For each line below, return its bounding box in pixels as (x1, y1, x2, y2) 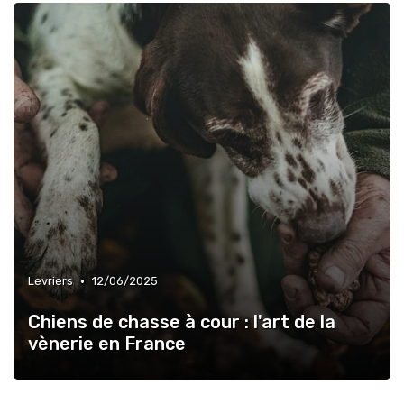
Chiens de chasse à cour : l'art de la (28, 311, 335, 333)
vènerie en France (28, 333, 186, 354)
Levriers (28, 274, 73, 288)
